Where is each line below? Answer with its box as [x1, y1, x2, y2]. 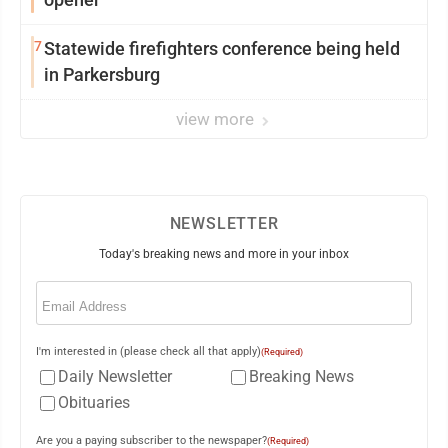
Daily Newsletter [58, 367, 172, 386]
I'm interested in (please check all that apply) [36, 345, 261, 358]
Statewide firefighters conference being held [44, 38, 400, 59]
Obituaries [58, 393, 130, 412]
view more [176, 109, 258, 129]
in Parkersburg [44, 64, 160, 85]
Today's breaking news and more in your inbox [99, 247, 349, 261]
